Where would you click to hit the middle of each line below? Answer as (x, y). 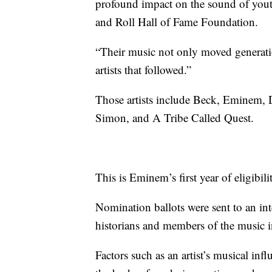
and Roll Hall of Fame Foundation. (177, 22)
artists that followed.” (143, 70)
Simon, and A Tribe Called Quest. (175, 118)
